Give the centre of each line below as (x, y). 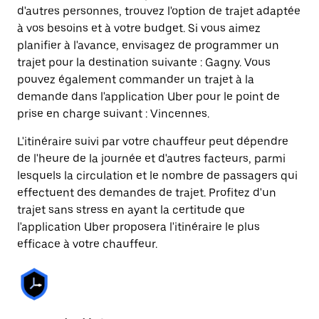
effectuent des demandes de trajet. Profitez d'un (147, 193)
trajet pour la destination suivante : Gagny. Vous (144, 62)
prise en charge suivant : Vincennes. (113, 114)
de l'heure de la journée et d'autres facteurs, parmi (151, 158)
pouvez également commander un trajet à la (136, 79)
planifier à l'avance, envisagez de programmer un (148, 45)
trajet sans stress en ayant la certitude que (131, 210)
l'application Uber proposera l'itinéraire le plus (138, 227)
